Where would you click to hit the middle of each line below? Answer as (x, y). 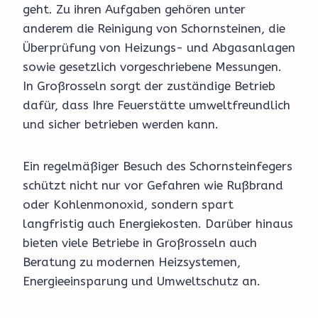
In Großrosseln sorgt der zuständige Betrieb (149, 86)
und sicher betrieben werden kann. (121, 125)
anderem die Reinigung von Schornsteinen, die (154, 29)
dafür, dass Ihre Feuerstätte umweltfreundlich (157, 105)
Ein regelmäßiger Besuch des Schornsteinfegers (158, 166)
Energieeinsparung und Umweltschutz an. (142, 281)
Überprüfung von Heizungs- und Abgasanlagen (159, 48)
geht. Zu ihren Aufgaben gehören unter (134, 10)
